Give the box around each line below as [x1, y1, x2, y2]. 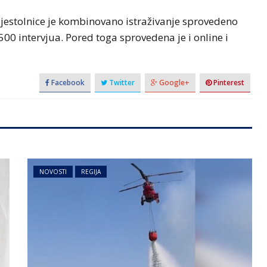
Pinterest [211, 77, 244, 88]
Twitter [107, 77, 135, 88]
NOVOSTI [39, 167, 67, 176]
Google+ [157, 77, 190, 88]
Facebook [49, 77, 85, 88]
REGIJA [80, 167, 101, 176]
